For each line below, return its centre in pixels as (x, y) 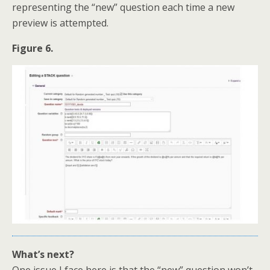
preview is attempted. (60, 23)
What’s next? (43, 255)
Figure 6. (33, 49)
